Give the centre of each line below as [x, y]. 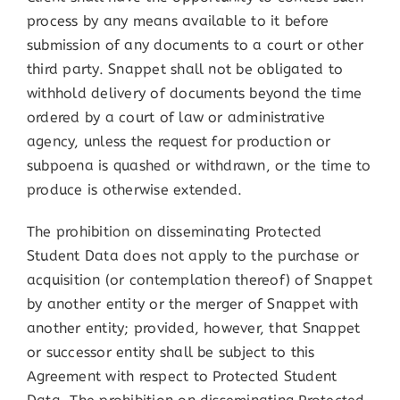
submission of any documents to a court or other [195, 46]
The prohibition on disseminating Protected [174, 232]
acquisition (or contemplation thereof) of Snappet [199, 280]
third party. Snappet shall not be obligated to [185, 70]
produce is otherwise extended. [134, 190]
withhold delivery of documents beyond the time [194, 94]
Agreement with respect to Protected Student [182, 377]
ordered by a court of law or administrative [176, 118]
